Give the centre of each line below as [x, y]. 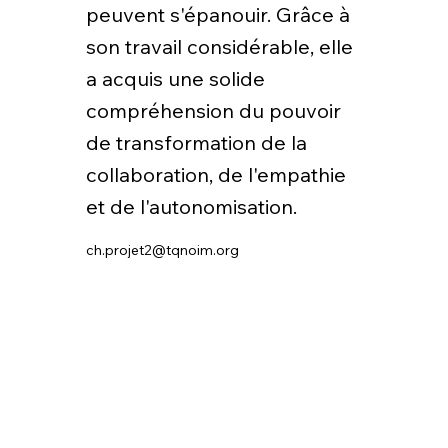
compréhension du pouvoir [213, 111]
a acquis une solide [175, 79]
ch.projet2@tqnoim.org [162, 250]
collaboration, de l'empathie [215, 175]
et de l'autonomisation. [193, 207]
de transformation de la [196, 143]
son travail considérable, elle [219, 47]
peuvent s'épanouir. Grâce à [217, 15]
